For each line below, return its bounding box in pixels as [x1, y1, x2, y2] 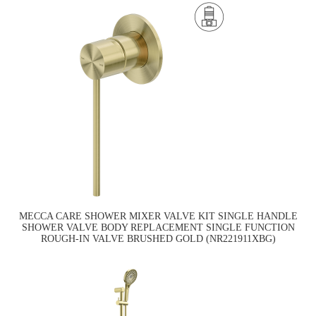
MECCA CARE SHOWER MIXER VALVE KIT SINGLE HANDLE [18, 211, 298, 222]
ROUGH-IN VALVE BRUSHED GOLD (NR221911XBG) [40, 233, 276, 245]
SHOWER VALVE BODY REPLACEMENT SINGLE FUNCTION [21, 222, 295, 233]
